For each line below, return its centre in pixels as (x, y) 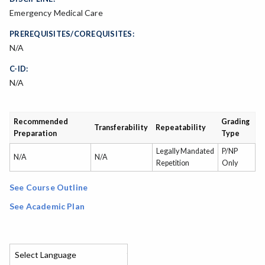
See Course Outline (49, 188)
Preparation (35, 134)
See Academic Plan (47, 206)
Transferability (121, 128)
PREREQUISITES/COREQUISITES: (72, 34)
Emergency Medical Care (56, 13)
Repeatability (181, 128)
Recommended (41, 122)
